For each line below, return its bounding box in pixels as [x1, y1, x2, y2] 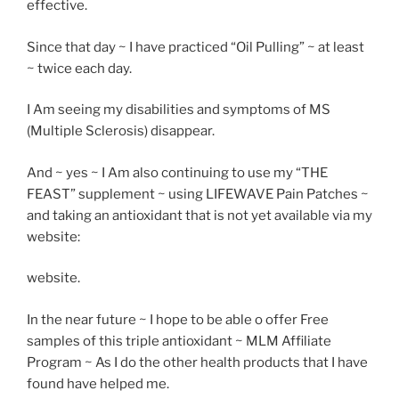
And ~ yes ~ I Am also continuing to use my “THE [27, 164, 328, 181]
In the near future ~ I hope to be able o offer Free [27, 311, 329, 328]
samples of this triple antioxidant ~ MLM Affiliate [27, 332, 331, 349]
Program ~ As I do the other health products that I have [27, 354, 368, 370]
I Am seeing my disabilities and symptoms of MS [27, 102, 330, 118]
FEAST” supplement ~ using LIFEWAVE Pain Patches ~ [27, 185, 369, 202]
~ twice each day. [27, 60, 132, 77]
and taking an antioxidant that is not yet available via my [27, 207, 372, 224]
